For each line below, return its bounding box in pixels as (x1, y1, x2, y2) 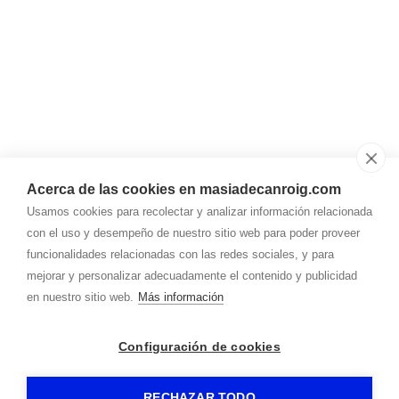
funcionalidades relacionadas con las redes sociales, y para (27, 248, 334, 261)
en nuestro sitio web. (27, 290, 134, 304)
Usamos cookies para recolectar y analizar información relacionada (27, 205, 372, 218)
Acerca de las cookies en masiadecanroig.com (27, 182, 341, 197)
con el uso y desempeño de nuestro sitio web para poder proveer (27, 226, 360, 240)
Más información (138, 290, 224, 304)
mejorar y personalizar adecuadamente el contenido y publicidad (27, 269, 357, 282)
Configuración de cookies (118, 340, 281, 354)
